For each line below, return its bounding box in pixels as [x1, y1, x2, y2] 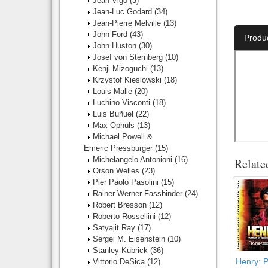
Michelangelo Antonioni [93, 155, 175, 164]
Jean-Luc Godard [93, 7, 154, 16]
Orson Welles [93, 166, 142, 175]
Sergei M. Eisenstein [93, 234, 167, 243]
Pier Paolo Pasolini [93, 178, 161, 187]
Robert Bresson [93, 200, 149, 209]
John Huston [93, 41, 139, 50]
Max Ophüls [93, 121, 137, 130]
